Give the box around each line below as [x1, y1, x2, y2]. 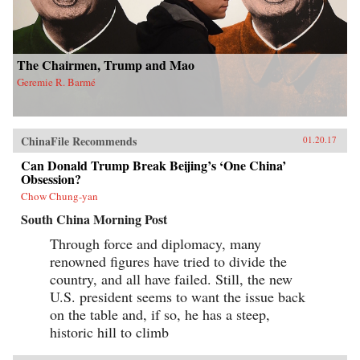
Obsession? [21, 170, 81, 189]
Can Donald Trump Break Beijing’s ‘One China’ [21, 156, 286, 175]
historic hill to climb [50, 322, 169, 342]
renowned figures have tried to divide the [50, 252, 287, 272]
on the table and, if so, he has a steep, [50, 305, 270, 325]
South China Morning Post [21, 210, 167, 229]
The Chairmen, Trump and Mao [17, 55, 194, 75]
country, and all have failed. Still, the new [50, 269, 292, 289]
